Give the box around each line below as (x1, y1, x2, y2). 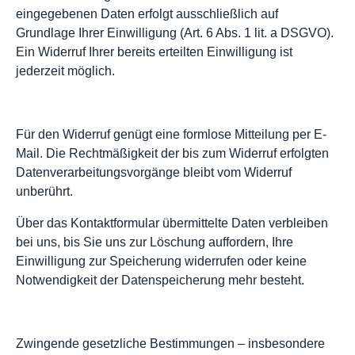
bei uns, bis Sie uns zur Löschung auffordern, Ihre (16, 235, 293, 250)
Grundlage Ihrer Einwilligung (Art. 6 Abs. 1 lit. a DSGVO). (16, 26, 334, 40)
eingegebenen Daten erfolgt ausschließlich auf (16, 7, 278, 21)
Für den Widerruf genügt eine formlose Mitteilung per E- (16, 128, 326, 142)
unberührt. (16, 185, 73, 199)
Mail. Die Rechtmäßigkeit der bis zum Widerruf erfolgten (16, 147, 329, 161)
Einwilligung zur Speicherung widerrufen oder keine (16, 254, 307, 269)
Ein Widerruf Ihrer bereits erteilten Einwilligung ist (16, 45, 292, 59)
